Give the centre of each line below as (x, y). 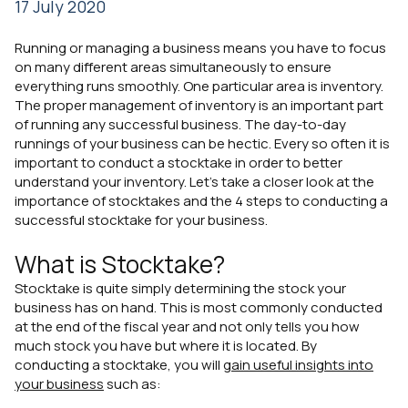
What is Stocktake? (120, 264)
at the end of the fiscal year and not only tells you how (187, 326)
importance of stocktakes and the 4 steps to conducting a (201, 201)
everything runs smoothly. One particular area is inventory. (199, 87)
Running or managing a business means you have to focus (200, 48)
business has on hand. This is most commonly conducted (199, 307)
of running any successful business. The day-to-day (180, 125)
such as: (133, 383)
